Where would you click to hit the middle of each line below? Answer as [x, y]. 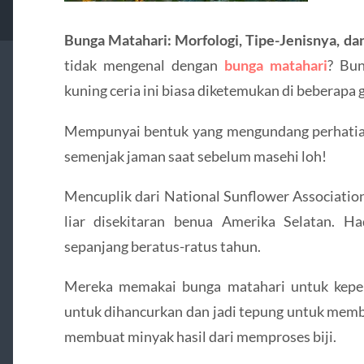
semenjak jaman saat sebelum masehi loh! [195, 156]
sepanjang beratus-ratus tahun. [162, 247]
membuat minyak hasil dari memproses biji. [200, 337]
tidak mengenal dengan [144, 65]
